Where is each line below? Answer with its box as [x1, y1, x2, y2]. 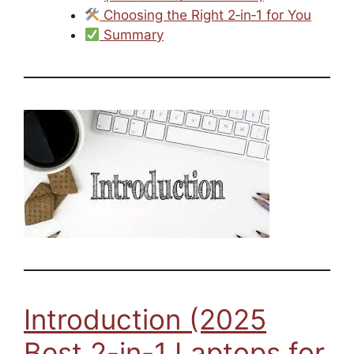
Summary [99, 27, 164, 43]
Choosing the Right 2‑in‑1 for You [99, 7, 311, 24]
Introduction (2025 [24, 303, 266, 337]
